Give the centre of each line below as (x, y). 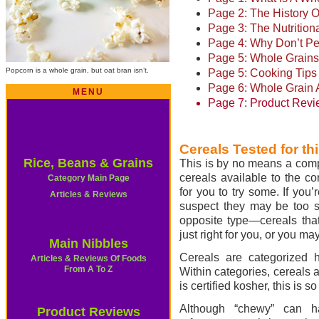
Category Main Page (88, 178)
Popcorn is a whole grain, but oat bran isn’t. (77, 70)
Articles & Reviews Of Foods (88, 258)
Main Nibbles (88, 244)
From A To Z (88, 269)
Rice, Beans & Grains (88, 163)
